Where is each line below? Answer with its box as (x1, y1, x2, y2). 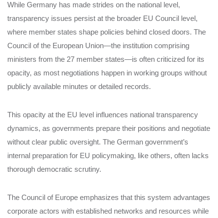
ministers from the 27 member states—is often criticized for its (7, 54, 204, 63)
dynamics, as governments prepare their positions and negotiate (7, 124, 210, 132)
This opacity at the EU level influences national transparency (7, 110, 198, 119)
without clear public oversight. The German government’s (7, 137, 188, 146)
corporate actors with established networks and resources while (7, 206, 209, 215)
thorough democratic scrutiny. (7, 164, 101, 173)
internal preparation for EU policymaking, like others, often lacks (7, 151, 209, 160)
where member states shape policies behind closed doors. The (7, 27, 206, 36)
